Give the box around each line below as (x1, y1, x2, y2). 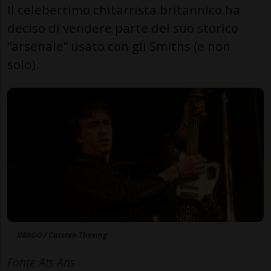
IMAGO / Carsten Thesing (17, 229, 107, 241)
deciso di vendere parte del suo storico (7, 19, 238, 36)
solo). (7, 55, 39, 73)
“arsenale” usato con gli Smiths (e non (7, 37, 230, 54)
